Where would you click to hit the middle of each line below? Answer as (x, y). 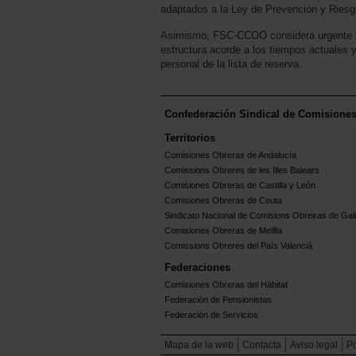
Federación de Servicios (211, 315)
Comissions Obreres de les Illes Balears (242, 170)
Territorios (190, 138)
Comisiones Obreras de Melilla (223, 231)
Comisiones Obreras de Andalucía (230, 155)
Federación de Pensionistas (218, 300)
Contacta (262, 345)
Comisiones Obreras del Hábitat (226, 285)
